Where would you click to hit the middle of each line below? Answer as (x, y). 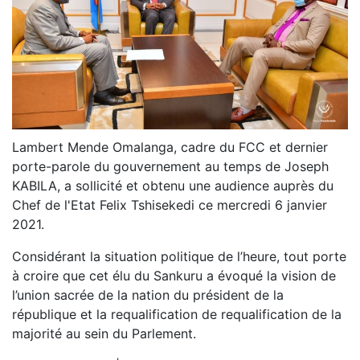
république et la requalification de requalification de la (177, 314)
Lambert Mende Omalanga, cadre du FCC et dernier (170, 147)
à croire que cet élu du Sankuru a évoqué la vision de (174, 275)
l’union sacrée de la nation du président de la (148, 295)
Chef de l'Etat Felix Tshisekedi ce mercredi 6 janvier (170, 205)
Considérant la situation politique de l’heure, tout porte (179, 256)
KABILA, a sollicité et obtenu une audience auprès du (173, 185)
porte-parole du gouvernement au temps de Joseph (170, 166)
